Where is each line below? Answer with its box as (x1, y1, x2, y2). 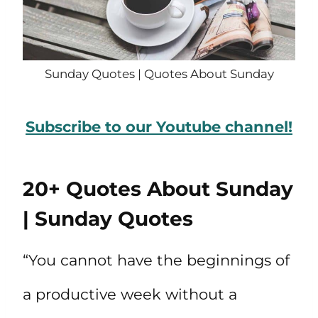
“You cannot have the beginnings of (23, 251, 290, 269)
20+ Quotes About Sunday (23, 176, 293, 201)
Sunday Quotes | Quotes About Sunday (44, 66, 274, 81)
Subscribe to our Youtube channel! (26, 117, 292, 136)
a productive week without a (23, 285, 237, 303)
